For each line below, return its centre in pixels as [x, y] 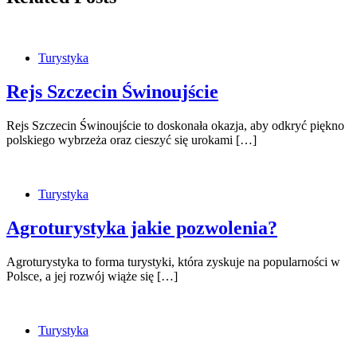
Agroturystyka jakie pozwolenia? [142, 228]
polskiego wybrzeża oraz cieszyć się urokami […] [131, 140]
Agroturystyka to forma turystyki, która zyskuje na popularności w [173, 261]
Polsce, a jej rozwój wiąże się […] [92, 276]
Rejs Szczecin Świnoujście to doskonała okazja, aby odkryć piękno [175, 126]
